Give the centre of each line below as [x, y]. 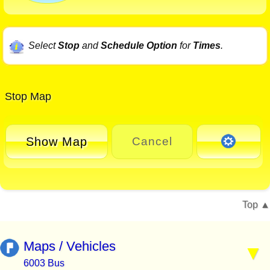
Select [43, 46]
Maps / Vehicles [70, 246]
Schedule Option [139, 46]
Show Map [57, 141]
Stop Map [27, 97]
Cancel [152, 142]
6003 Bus [44, 263]
